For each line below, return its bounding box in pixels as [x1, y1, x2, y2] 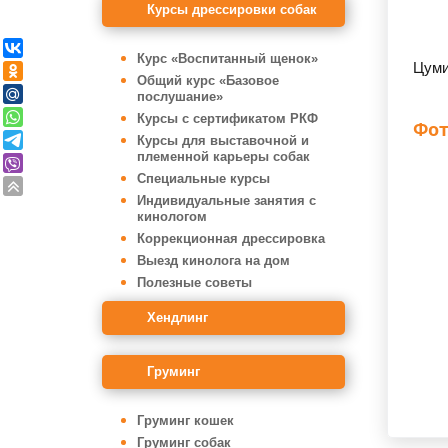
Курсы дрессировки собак [147, 2, 317, 17]
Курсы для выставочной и [137, 133, 309, 148]
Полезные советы [137, 275, 252, 290]
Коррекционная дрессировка [137, 231, 325, 246]
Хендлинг [147, 310, 208, 325]
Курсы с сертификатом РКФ [137, 111, 318, 126]
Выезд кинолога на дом [137, 253, 290, 268]
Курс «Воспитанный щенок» [137, 51, 318, 66]
